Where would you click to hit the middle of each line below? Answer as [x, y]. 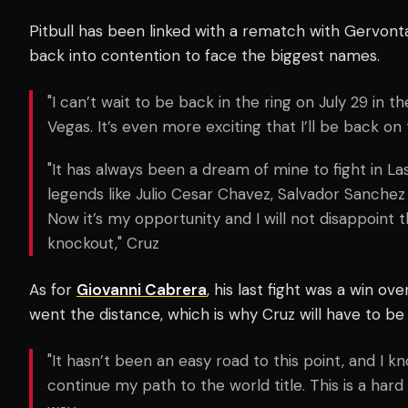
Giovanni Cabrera [142, 289]
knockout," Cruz [103, 243]
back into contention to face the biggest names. [204, 55]
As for [53, 289]
